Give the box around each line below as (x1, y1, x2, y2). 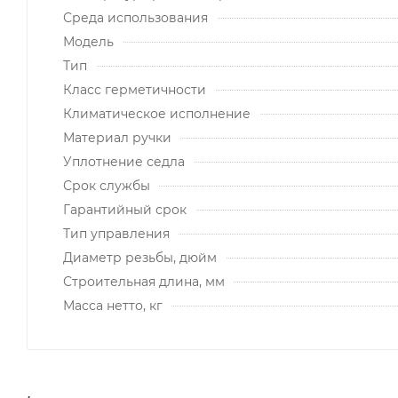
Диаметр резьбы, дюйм (63, 249, 217, 266)
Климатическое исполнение (63, 105, 251, 122)
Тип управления (63, 225, 170, 242)
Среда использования (63, 9, 208, 26)
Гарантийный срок (63, 201, 187, 218)
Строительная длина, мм (63, 273, 225, 290)
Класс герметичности (63, 81, 206, 98)
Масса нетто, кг (63, 297, 163, 314)
